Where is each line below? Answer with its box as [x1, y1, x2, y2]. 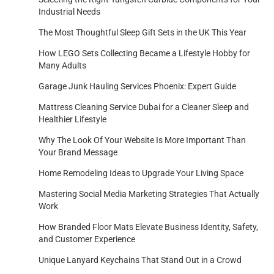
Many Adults [39, 61, 86, 71]
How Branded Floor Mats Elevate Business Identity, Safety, [39, 222, 258, 232]
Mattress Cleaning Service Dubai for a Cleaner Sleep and [39, 102, 249, 113]
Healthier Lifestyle [39, 114, 106, 125]
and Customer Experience [39, 234, 135, 245]
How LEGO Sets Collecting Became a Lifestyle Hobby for [39, 48, 250, 59]
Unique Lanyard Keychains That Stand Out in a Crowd [39, 255, 242, 265]
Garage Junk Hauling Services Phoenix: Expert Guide [39, 81, 236, 92]
